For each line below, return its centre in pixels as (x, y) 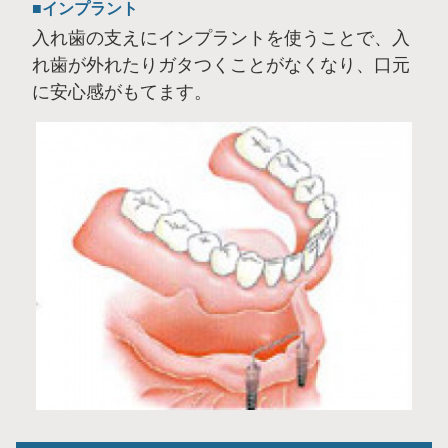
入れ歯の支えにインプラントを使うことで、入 (221, 38)
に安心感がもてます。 (122, 92)
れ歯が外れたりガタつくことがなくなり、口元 (221, 65)
